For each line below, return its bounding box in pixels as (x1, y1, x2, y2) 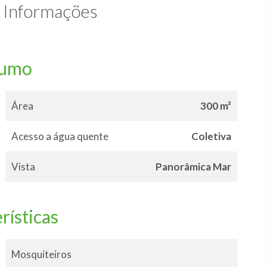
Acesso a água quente (11, 130, 108, 143)
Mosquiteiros (11, 248, 72, 261)
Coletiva (191, 130, 231, 143)
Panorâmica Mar (155, 160, 231, 173)
